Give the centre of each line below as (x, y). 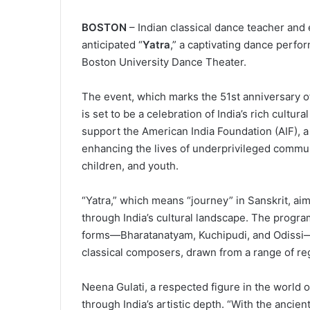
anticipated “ (112, 44)
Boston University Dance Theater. (164, 62)
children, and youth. (130, 165)
